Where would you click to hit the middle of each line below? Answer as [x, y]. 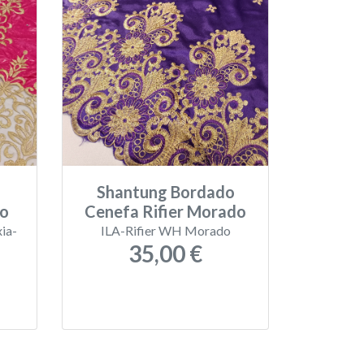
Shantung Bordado [165, 192]
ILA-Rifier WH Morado [165, 230]
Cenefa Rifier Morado [165, 211]
